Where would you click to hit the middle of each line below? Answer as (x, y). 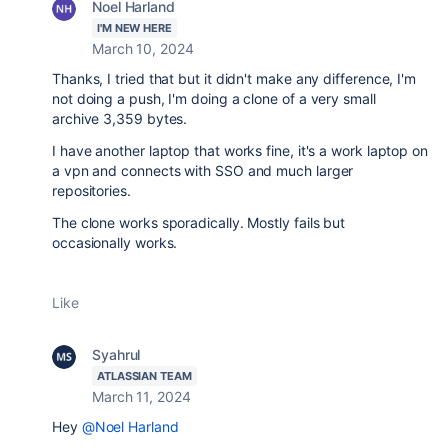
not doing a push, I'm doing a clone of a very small (214, 98)
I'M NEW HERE (134, 28)
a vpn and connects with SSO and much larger (203, 170)
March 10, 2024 (143, 48)
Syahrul (116, 354)
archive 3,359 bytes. (120, 118)
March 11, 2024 (141, 396)
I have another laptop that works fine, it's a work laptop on (240, 150)
